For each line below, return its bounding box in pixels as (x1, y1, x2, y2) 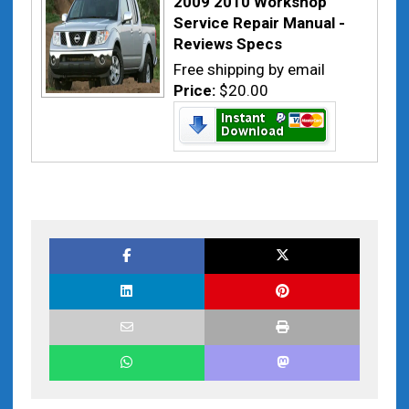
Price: (173, 81, 219, 100)
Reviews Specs (173, 35, 282, 53)
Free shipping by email (173, 60, 325, 79)
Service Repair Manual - (173, 14, 345, 32)
